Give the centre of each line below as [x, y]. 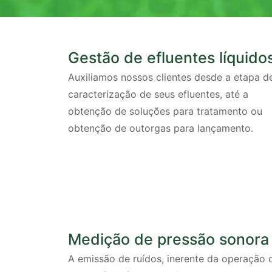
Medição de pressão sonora [168, 240]
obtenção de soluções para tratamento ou [165, 111]
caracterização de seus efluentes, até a [158, 94]
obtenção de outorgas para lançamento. [161, 128]
